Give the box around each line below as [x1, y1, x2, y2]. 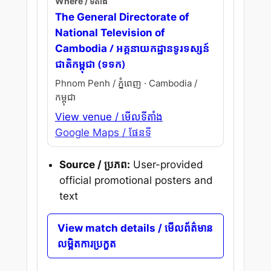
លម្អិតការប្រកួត [57, 238, 116, 250]
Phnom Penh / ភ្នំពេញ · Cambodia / [54, 77, 197, 89]
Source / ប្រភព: [59, 158, 130, 171]
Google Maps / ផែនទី [54, 126, 151, 139]
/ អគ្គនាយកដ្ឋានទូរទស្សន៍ [109, 41, 209, 55]
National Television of [54, 26, 165, 39]
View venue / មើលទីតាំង [54, 110, 163, 123]
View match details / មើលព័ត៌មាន [57, 222, 213, 235]
